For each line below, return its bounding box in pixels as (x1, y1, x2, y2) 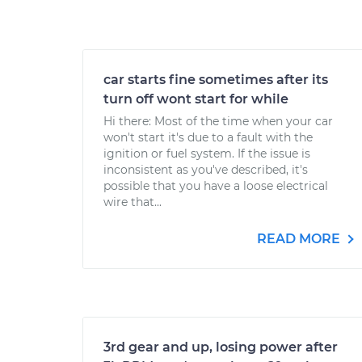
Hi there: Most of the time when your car (103, 114, 333, 128)
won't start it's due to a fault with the (103, 130, 313, 145)
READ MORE (257, 231, 343, 246)
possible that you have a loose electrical (103, 179, 328, 193)
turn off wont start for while (103, 91, 288, 107)
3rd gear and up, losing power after (103, 339, 338, 355)
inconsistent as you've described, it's (103, 162, 308, 177)
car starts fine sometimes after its (103, 72, 328, 87)
